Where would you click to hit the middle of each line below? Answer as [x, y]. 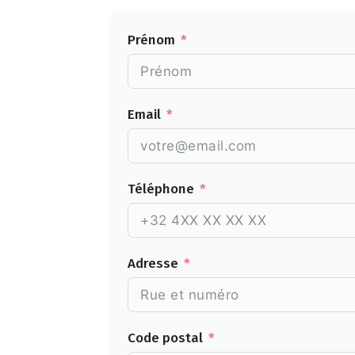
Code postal [165, 338]
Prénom [151, 40]
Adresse [153, 263]
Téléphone [161, 189]
